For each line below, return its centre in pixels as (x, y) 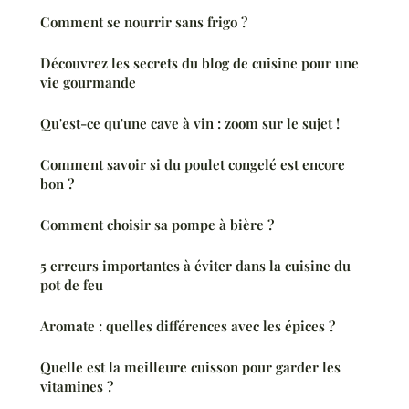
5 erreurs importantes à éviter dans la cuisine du (195, 266)
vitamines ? (77, 387)
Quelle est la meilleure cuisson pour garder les (190, 367)
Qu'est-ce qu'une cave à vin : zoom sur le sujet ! (190, 124)
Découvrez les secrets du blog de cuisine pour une (199, 63)
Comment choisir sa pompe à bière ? (157, 225)
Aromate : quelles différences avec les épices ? (188, 326)
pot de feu (72, 285)
